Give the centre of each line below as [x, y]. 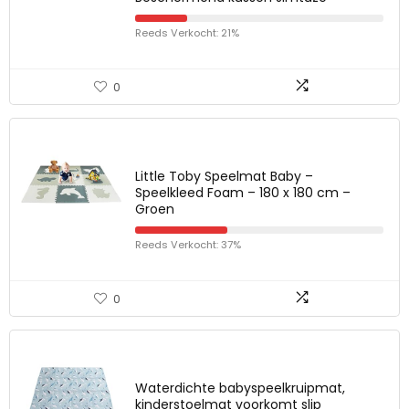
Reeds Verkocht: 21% [187, 33]
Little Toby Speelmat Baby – [224, 176]
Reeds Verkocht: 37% [188, 245]
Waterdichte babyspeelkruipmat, [240, 388]
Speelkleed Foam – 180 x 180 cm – [243, 193]
